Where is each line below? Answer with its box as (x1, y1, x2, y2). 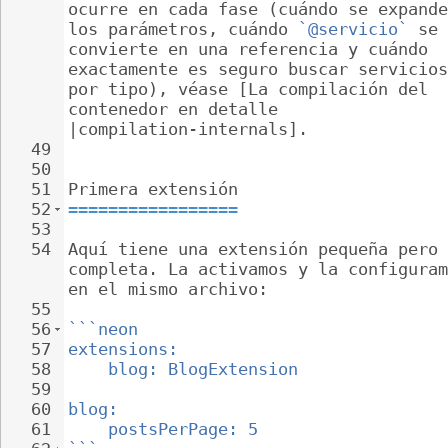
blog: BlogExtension (108, 359, 298, 379)
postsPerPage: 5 (108, 419, 258, 439)
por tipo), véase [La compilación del (68, 79, 438, 99)
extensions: (68, 339, 178, 359)
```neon (68, 319, 138, 339)
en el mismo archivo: (68, 279, 268, 299)
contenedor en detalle (68, 99, 288, 119)
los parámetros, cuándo (68, 19, 298, 39)
